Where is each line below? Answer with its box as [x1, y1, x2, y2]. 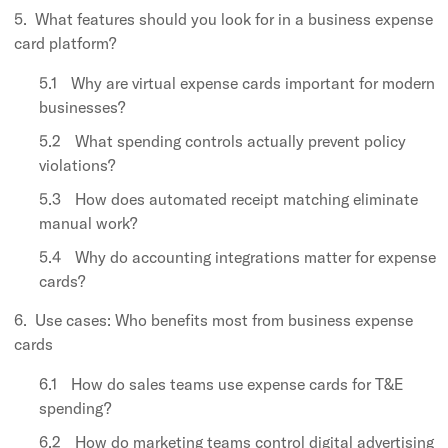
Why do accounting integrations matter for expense [75, 246, 436, 267]
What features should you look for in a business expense [35, 8, 433, 29]
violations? [39, 154, 115, 175]
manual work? [39, 212, 137, 233]
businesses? [39, 96, 125, 117]
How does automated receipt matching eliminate [75, 188, 418, 209]
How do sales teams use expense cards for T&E [71, 373, 403, 394]
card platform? [14, 32, 116, 53]
